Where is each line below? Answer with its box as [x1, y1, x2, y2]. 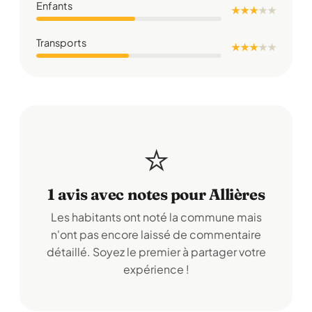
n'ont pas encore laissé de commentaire [51, 227, 261, 242]
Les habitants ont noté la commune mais [50, 210, 262, 224]
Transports [36, 36, 86, 49]
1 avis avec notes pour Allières [47, 185, 265, 204]
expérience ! [123, 262, 189, 276]
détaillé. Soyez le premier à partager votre [46, 244, 266, 259]
